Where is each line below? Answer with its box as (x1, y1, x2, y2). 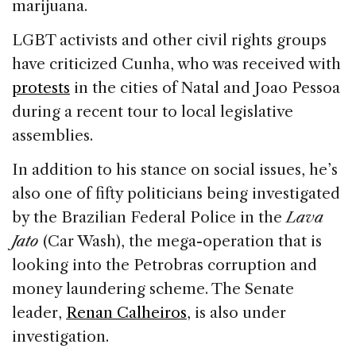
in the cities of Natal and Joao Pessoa (70, 78, 340, 97)
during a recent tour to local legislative (12, 102, 293, 121)
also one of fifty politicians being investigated (12, 184, 340, 203)
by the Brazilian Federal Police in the (12, 207, 286, 226)
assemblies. (12, 126, 93, 145)
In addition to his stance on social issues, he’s (12, 160, 338, 179)
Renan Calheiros (66, 303, 187, 322)
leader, (12, 303, 66, 322)
